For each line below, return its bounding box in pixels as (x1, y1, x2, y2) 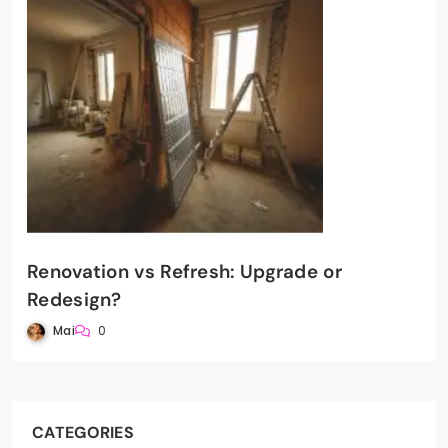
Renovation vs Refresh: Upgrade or (27, 259, 342, 285)
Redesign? (27, 287, 122, 313)
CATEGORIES (32, 422, 134, 444)
